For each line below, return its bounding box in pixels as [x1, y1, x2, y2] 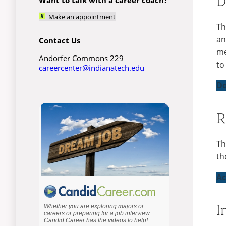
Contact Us [38, 35, 80, 46]
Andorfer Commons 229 [38, 52, 124, 63]
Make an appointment [45, 12, 116, 21]
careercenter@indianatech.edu [38, 62, 144, 73]
